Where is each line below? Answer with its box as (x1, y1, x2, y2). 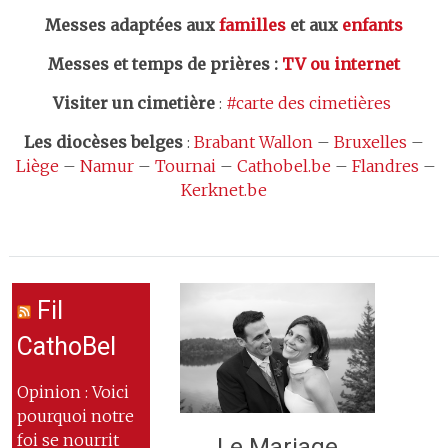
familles (218, 15, 286, 35)
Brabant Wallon (193, 132, 313, 152)
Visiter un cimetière (52, 93, 215, 113)
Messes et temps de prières (47, 54, 270, 74)
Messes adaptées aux (44, 15, 219, 35)
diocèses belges (55, 132, 183, 152)
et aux (285, 15, 342, 35)
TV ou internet (281, 54, 400, 74)
